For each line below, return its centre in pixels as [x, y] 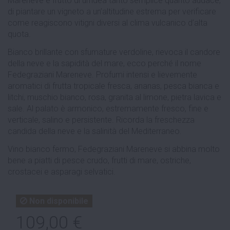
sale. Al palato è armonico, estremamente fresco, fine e [108, 108]
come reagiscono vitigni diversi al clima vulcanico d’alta [108, 23]
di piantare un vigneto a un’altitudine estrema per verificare [112, 11]
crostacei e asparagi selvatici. [62, 171]
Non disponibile [58, 201]
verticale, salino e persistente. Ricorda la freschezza [101, 120]
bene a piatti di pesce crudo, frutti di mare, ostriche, [99, 160]
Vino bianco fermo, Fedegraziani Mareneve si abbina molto [114, 149]
